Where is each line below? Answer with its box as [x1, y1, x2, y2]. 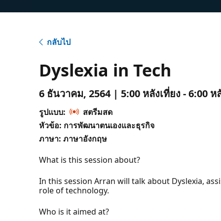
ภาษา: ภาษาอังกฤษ [39, 133, 108, 144]
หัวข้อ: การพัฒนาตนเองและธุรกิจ [39, 119, 155, 131]
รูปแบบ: [39, 106, 66, 117]
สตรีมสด [83, 106, 113, 117]
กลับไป [47, 36, 71, 47]
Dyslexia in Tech [39, 58, 172, 81]
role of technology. [39, 184, 110, 196]
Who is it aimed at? [39, 206, 110, 217]
